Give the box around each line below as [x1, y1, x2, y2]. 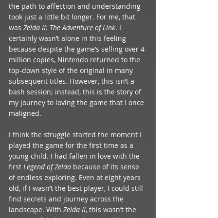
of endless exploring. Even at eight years [9, 172, 143, 182]
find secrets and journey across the [9, 194, 126, 203]
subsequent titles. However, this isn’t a [9, 76, 136, 86]
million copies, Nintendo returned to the [9, 54, 142, 64]
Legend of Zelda [23, 162, 71, 171]
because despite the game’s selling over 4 [9, 44, 146, 54]
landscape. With [9, 204, 63, 214]
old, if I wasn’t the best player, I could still [9, 183, 145, 193]
